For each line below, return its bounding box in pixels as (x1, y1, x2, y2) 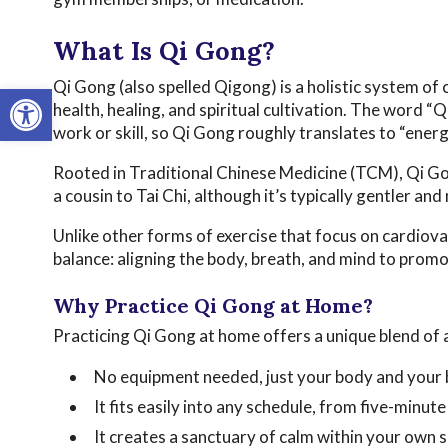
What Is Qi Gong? (52, 34, 275, 68)
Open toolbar (9, 78, 110, 118)
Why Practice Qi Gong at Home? (52, 292, 373, 318)
